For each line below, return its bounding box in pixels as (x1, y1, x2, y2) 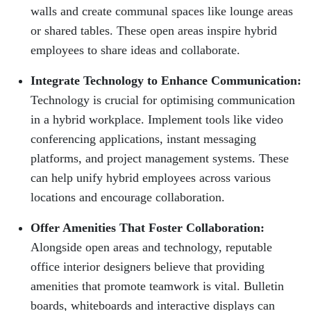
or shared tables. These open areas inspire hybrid (31, 24, 277, 38)
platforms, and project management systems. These (31, 151, 289, 166)
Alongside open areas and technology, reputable (31, 240, 272, 255)
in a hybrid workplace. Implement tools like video (31, 112, 283, 127)
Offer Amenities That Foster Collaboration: (31, 221, 264, 235)
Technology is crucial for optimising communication (31, 93, 295, 108)
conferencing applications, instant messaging (31, 132, 256, 146)
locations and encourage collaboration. (31, 190, 225, 205)
